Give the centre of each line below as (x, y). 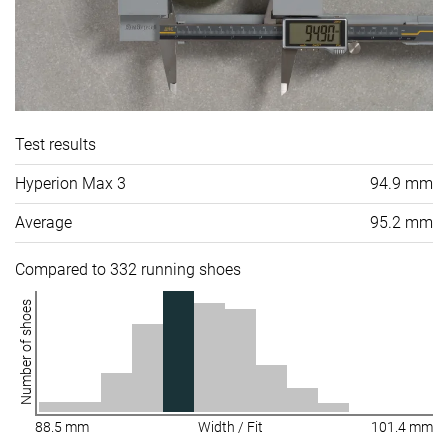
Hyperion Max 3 (70, 183)
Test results (55, 144)
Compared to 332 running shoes (128, 269)
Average (43, 222)
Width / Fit (230, 426)
